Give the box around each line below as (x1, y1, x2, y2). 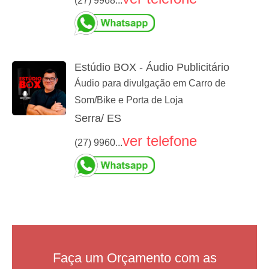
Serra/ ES (74, 112, 121, 125)
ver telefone (122, 133, 197, 150)
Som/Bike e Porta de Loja (74, 95, 183, 106)
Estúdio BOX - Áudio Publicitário (74, 61, 229, 74)
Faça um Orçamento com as (52, 250, 217, 266)
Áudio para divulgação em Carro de (74, 78, 226, 89)
